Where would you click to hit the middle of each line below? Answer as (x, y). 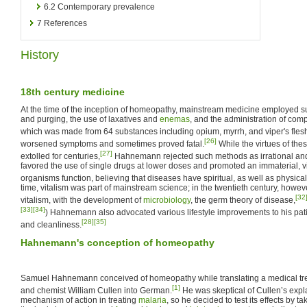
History (40, 54)
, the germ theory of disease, (243, 200)
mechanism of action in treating (79, 300)
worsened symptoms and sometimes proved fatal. (112, 144)
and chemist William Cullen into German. (96, 290)
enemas (175, 119)
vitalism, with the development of (82, 200)
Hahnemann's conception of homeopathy (118, 242)
